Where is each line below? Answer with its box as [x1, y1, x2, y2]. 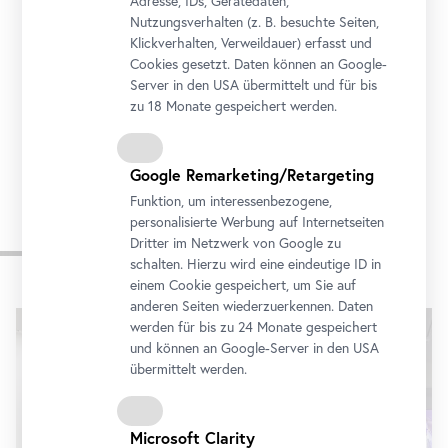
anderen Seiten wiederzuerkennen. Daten [130, 297, 374, 315]
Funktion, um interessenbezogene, [130, 192, 333, 210]
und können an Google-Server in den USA [130, 339, 380, 357]
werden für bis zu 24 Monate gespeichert [130, 318, 378, 336]
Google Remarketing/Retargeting [130, 164, 375, 185]
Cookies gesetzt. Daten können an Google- [130, 55, 388, 73]
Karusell [16, 286, 69, 307]
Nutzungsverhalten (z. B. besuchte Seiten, [130, 13, 380, 31]
